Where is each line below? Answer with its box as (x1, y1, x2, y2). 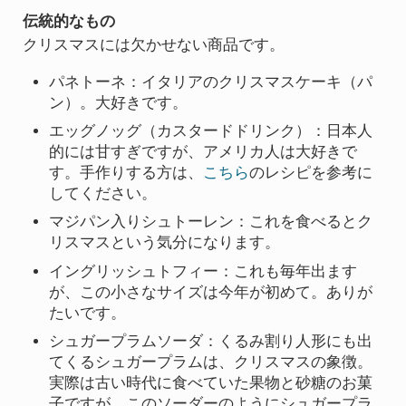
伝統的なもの (22, 12, 115, 30)
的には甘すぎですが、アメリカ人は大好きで (49, 143, 358, 161)
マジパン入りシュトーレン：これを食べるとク (49, 213, 373, 231)
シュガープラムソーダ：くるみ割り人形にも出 (49, 333, 373, 351)
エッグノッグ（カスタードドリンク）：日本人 (49, 122, 373, 140)
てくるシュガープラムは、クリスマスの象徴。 (49, 353, 373, 372)
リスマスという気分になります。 (49, 234, 281, 252)
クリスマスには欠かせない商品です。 (22, 35, 285, 53)
